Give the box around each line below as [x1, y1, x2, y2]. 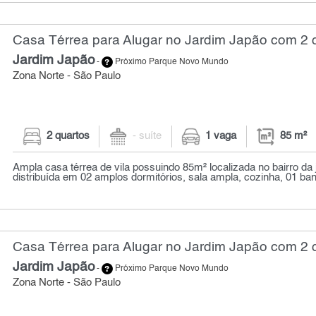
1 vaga [205, 131, 237, 142]
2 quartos [46, 131, 90, 142]
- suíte [133, 131, 162, 142]
